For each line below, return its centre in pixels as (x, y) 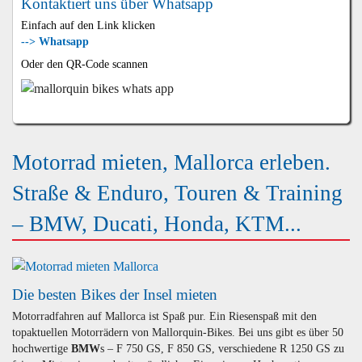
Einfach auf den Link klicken (88, 25)
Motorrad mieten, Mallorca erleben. (171, 163)
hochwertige (42, 348)
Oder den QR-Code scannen (84, 64)
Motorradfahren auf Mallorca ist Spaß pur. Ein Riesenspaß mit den (164, 316)
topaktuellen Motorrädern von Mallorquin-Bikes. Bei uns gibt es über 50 (178, 332)
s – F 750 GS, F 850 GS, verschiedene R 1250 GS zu (222, 348)
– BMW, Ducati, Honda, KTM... (157, 224)
